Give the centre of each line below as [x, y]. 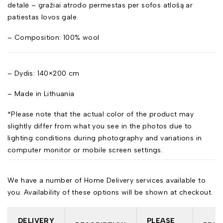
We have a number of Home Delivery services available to [107, 180]
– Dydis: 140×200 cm [44, 73]
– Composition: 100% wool [54, 37]
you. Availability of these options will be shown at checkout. [110, 192]
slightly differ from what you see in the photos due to [100, 126]
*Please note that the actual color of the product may [101, 114]
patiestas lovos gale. [43, 17]
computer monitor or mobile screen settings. [85, 150]
